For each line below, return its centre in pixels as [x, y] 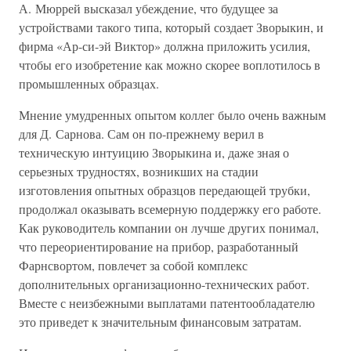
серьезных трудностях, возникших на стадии [139, 171]
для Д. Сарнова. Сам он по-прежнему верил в [141, 134]
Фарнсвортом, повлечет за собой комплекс [133, 265]
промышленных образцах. [89, 83]
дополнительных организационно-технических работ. [164, 284]
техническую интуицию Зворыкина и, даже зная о [154, 152]
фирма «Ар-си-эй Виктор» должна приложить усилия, [165, 46]
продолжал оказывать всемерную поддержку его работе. [170, 209]
